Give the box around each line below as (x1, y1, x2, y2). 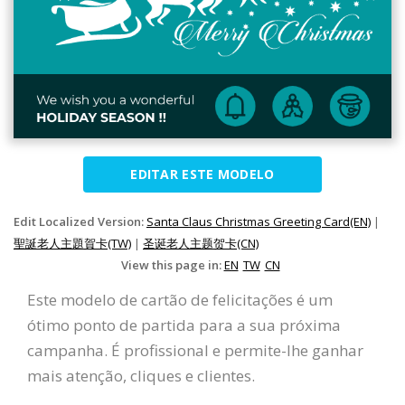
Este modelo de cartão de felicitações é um (27, 288, 333, 310)
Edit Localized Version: (14, 212, 146, 230)
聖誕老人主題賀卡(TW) (14, 234, 131, 251)
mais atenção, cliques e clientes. (27, 364, 255, 386)
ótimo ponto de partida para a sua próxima (27, 314, 341, 335)
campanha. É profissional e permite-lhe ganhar (27, 339, 363, 361)
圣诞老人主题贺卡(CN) (143, 234, 259, 251)
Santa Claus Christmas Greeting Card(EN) (146, 212, 371, 230)
